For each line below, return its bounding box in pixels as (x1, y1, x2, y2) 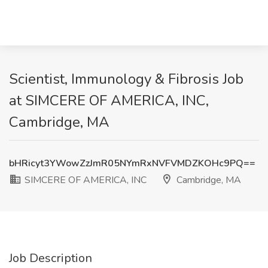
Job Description (9, 250, 92, 266)
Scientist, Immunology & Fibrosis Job (9, 69, 243, 89)
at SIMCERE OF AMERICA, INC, (9, 91, 209, 110)
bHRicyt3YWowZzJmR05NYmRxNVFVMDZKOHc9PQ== (9, 157, 255, 170)
